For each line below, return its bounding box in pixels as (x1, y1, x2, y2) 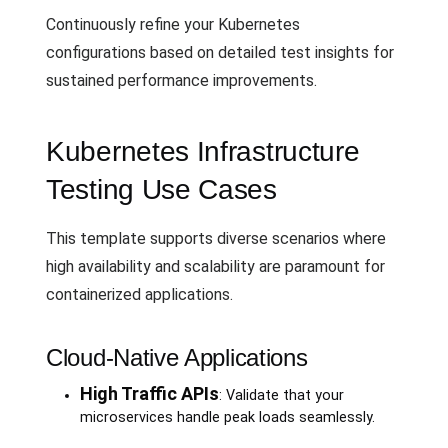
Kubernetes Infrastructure (46, 135, 360, 167)
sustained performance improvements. (46, 70, 317, 90)
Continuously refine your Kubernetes (46, 14, 300, 34)
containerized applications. (46, 284, 233, 304)
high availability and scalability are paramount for (46, 256, 385, 276)
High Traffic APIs (79, 382, 219, 404)
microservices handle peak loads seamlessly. (79, 408, 375, 426)
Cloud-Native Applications (46, 343, 308, 371)
